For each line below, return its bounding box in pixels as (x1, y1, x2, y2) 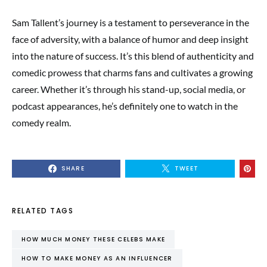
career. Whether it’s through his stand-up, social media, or (12, 83, 246, 95)
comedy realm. (12, 117, 71, 128)
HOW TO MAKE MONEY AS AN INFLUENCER (21, 254, 173, 263)
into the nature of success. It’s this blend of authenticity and (12, 50, 254, 61)
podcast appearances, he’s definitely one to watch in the (12, 100, 238, 111)
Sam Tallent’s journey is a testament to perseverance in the (12, 17, 249, 28)
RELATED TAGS (12, 206, 73, 216)
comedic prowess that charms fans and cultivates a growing (12, 67, 253, 78)
